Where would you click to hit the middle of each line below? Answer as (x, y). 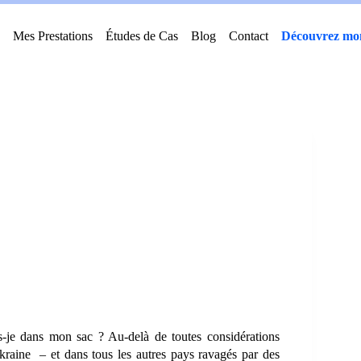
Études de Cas (141, 36)
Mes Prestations (52, 36)
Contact (248, 36)
